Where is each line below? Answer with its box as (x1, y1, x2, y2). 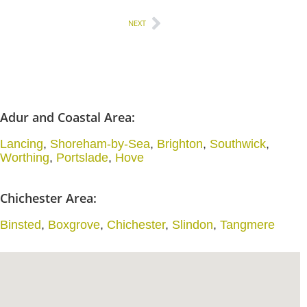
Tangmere (219, 218, 275, 232)
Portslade (56, 151, 108, 164)
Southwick (209, 137, 266, 151)
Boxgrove (47, 218, 100, 232)
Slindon (171, 218, 213, 232)
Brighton (156, 137, 203, 151)
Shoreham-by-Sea (49, 137, 150, 151)
